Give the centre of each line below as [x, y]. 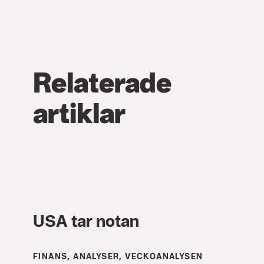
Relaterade [102, 82]
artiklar [79, 113]
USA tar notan [86, 220]
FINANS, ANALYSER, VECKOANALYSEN [118, 256]
